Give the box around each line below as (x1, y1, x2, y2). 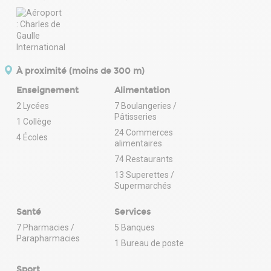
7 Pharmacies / (16, 223, 74, 233)
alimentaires (114, 139, 162, 149)
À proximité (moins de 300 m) (16, 66, 145, 77)
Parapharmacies (16, 233, 80, 244)
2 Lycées (16, 101, 49, 111)
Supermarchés (114, 181, 171, 191)
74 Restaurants (114, 154, 173, 165)
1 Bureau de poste (114, 238, 184, 249)
